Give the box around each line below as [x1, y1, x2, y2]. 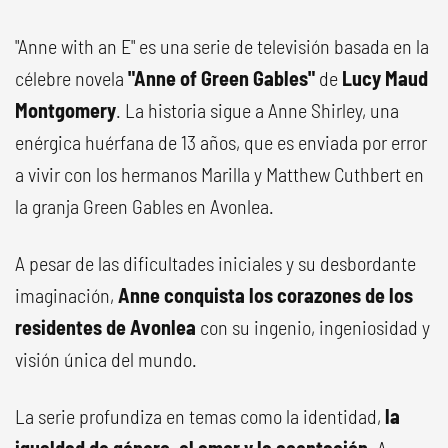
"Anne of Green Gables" [128, 66, 315, 90]
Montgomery [15, 98, 116, 122]
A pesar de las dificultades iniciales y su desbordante [15, 251, 416, 275]
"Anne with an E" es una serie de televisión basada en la [15, 34, 429, 58]
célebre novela [15, 66, 128, 90]
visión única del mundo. [15, 347, 197, 371]
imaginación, [15, 283, 118, 307]
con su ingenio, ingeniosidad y [196, 315, 430, 339]
